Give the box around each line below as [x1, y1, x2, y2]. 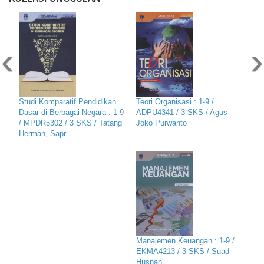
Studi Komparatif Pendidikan [19, 97, 116, 106]
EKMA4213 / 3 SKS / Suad [136, 247, 229, 256]
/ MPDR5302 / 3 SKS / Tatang [19, 118, 122, 127]
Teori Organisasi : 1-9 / [136, 97, 214, 106]
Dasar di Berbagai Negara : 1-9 [19, 108, 124, 117]
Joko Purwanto [136, 118, 187, 127]
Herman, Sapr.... [19, 129, 75, 138]
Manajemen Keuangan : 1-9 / [136, 236, 235, 245]
